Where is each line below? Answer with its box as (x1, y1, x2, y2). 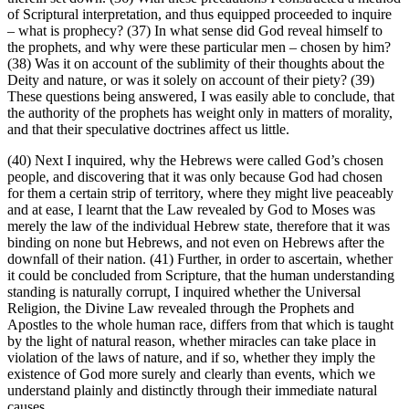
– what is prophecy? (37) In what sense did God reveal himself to (7, 23, 383, 39)
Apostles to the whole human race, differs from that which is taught (7, 317, 393, 333)
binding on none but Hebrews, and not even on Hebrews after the (7, 235, 384, 251)
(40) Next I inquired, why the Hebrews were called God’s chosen (7, 152, 383, 169)
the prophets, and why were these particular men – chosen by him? (7, 39, 391, 56)
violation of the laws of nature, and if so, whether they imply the (7, 350, 375, 366)
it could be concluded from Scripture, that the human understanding (7, 267, 394, 284)
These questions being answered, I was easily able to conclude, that (7, 89, 394, 105)
